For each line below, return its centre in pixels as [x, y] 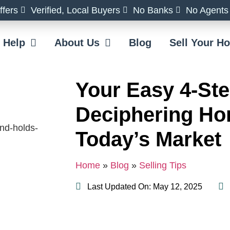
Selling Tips [163, 166]
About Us [77, 43]
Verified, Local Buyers [75, 10]
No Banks [153, 10]
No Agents [207, 10]
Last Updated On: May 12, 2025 [145, 186]
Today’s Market [148, 139]
